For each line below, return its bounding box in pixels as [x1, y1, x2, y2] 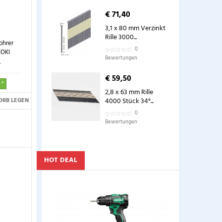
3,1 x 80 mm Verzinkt [105, 23, 166, 34]
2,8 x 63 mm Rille [105, 87, 153, 98]
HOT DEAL [44, 155, 77, 166]
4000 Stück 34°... [105, 96, 154, 107]
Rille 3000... [105, 32, 137, 43]
